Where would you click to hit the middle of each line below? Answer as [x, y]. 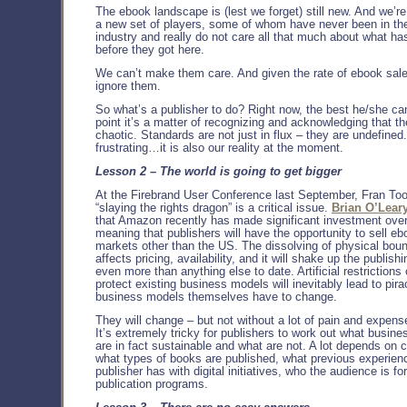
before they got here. [150, 50]
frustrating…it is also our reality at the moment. [219, 148]
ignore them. [128, 86]
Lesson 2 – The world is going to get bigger [218, 171]
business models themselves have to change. [216, 297]
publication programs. [152, 384]
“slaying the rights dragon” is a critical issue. [213, 208]
